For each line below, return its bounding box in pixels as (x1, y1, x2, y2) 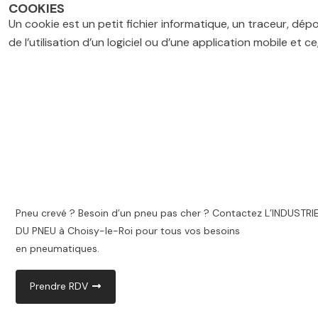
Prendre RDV (30, 280, 88, 292)
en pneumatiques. (16, 242, 99, 255)
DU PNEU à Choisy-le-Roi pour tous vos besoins (16, 224, 240, 237)
